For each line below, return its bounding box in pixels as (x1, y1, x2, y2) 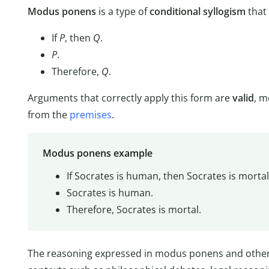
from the (28, 107, 70, 121)
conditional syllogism (150, 4, 246, 18)
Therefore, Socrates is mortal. (66, 203, 201, 217)
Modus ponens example (42, 147, 153, 160)
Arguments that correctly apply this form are (28, 91, 232, 104)
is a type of (96, 4, 150, 18)
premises (70, 107, 112, 121)
